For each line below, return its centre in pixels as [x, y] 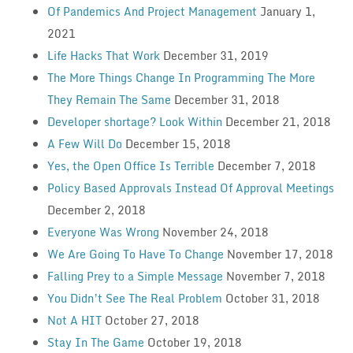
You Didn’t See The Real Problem [134, 298]
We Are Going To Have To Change [135, 254]
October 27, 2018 [152, 320]
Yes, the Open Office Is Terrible [130, 165]
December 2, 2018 [96, 210]
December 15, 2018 [178, 143]
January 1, [287, 11]
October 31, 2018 [272, 298]
